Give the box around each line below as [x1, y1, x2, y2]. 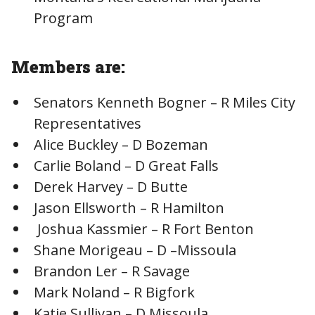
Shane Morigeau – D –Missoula [34, 240, 296, 259]
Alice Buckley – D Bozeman [34, 134, 208, 154]
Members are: [11, 55, 129, 78]
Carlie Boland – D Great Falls [34, 155, 300, 175]
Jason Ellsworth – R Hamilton [34, 198, 298, 217]
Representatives [34, 113, 141, 133]
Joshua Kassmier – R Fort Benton [34, 219, 254, 238]
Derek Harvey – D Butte [34, 176, 188, 196]
